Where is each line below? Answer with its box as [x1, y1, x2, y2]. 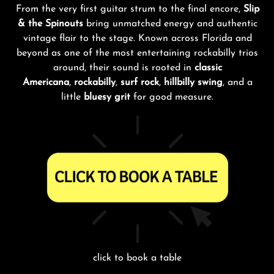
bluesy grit [84, 92, 130, 103]
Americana [22, 78, 69, 88]
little [61, 92, 84, 103]
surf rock [120, 78, 159, 88]
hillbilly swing [163, 78, 223, 88]
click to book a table [93, 253, 182, 264]
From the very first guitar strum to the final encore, [15, 4, 243, 15]
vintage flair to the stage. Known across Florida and [23, 34, 252, 44]
